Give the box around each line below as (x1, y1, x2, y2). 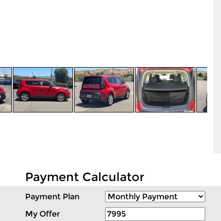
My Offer (25, 209, 60, 219)
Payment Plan (25, 192, 79, 201)
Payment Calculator (25, 170, 145, 184)
